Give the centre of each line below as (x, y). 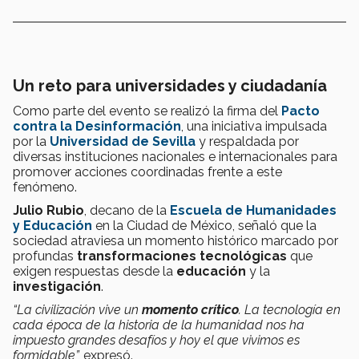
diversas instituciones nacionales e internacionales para (175, 157)
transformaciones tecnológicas (182, 256)
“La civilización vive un (77, 310)
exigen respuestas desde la (95, 272)
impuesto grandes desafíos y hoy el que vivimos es (156, 341)
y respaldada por (247, 142)
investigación (57, 287)
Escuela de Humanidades (253, 211)
